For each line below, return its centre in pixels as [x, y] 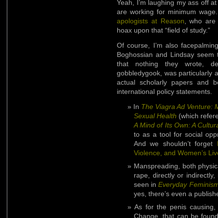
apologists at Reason [151, 21]
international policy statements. [164, 91]
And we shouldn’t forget [175, 144]
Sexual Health [155, 116]
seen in [146, 184]
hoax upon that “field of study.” [163, 30]
